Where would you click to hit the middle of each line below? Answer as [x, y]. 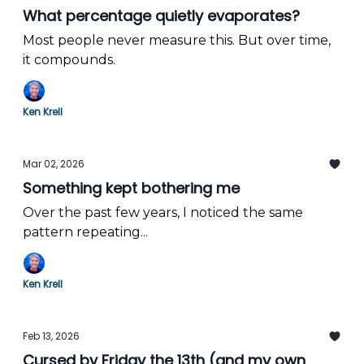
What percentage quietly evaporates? [161, 16]
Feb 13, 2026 [51, 336]
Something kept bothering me [131, 188]
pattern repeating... [85, 232]
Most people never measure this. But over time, [177, 40]
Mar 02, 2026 [54, 164]
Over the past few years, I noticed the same [163, 212]
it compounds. [69, 60]
